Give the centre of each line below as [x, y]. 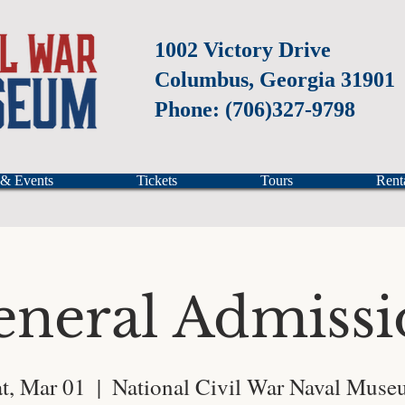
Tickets [156, 180]
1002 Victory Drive [243, 50]
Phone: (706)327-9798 [255, 109]
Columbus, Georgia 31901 [275, 80]
